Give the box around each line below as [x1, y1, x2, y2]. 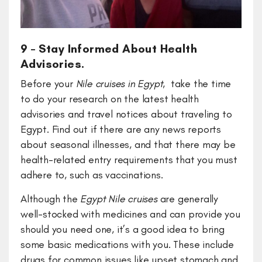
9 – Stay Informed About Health [20, 41, 197, 56]
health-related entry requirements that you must [20, 153, 237, 166]
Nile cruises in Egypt [75, 77, 163, 90]
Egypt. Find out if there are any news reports [20, 122, 221, 136]
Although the [20, 192, 81, 205]
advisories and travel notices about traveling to [20, 107, 232, 120]
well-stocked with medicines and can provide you [20, 207, 240, 220]
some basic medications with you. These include [20, 237, 234, 251]
